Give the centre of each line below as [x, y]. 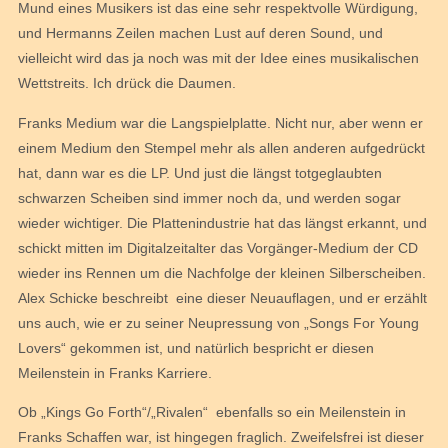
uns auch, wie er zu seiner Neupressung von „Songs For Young [218, 322]
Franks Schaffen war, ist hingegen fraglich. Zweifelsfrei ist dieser [221, 437]
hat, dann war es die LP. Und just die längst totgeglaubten [200, 172]
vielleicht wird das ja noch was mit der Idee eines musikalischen [218, 58]
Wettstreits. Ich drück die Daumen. [127, 83]
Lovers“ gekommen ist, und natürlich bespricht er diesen [196, 347]
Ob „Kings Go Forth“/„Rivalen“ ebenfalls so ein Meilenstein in [212, 412]
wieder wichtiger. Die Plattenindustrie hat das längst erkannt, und [222, 222]
